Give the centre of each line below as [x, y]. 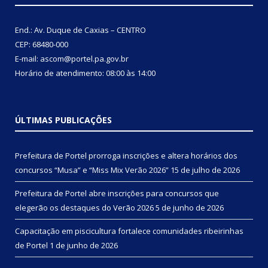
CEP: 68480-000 [42, 44]
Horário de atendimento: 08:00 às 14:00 [85, 73]
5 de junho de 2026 [190, 207]
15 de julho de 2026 [205, 170]
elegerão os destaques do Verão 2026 [84, 207]
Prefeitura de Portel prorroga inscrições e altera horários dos [126, 155]
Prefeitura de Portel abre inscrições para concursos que [117, 193]
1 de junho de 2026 [84, 245]
